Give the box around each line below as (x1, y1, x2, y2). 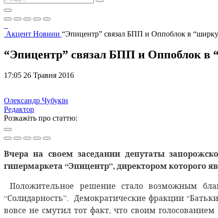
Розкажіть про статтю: (4, 113, 77, 122)
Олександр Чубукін (4, 96, 68, 105)
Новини (33, 30, 60, 38)
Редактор (4, 105, 34, 113)
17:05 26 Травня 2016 (4, 71, 74, 79)
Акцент (6, 30, 33, 38)
